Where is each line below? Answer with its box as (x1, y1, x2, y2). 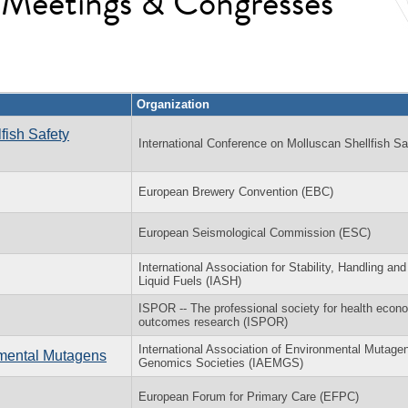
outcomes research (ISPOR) (138, 314, 288, 329)
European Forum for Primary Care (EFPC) (138, 389, 359, 403)
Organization (137, 97, 209, 111)
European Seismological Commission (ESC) (138, 225, 371, 240)
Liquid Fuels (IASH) (138, 273, 241, 288)
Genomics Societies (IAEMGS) (138, 355, 303, 370)
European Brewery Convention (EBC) (138, 184, 333, 199)
